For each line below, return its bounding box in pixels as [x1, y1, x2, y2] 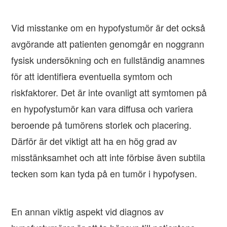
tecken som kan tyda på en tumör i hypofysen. [11, 167, 198, 180]
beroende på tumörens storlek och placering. [11, 118, 192, 132]
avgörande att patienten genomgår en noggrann [11, 37, 205, 51]
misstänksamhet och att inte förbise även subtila [11, 150, 206, 164]
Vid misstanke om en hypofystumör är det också [11, 21, 206, 34]
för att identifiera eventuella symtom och [11, 69, 173, 83]
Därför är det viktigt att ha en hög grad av [11, 134, 177, 148]
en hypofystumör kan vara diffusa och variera [11, 102, 194, 116]
